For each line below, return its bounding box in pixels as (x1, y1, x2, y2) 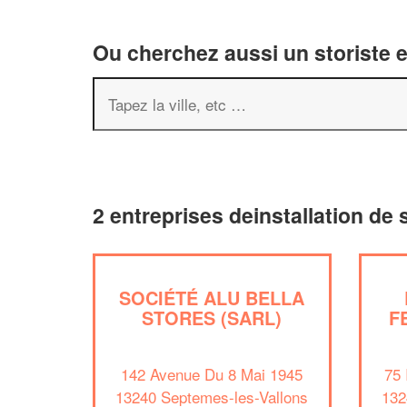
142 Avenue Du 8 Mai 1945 (121, 362, 303, 385)
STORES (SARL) (142, 304, 283, 331)
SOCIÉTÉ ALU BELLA (119, 284, 305, 311)
